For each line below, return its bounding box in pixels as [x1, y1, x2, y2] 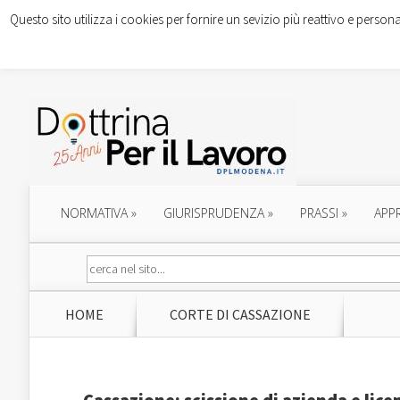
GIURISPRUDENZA [163, 204, 264, 221]
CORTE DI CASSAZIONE [170, 305, 311, 323]
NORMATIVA [61, 204, 128, 221]
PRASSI [300, 204, 338, 221]
